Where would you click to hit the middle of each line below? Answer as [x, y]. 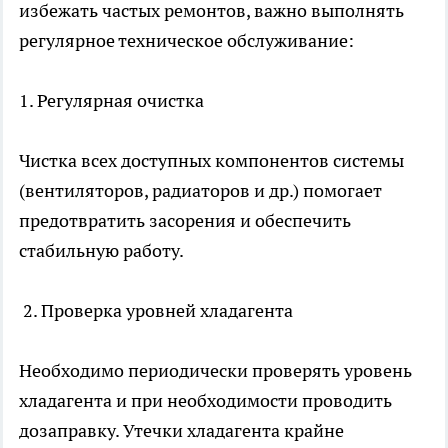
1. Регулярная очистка [111, 101]
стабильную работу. [101, 251]
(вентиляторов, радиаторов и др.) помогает [200, 191]
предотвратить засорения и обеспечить [185, 221]
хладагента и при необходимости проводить [205, 401]
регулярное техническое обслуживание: [186, 41]
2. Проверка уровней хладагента [156, 311]
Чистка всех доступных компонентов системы [211, 161]
